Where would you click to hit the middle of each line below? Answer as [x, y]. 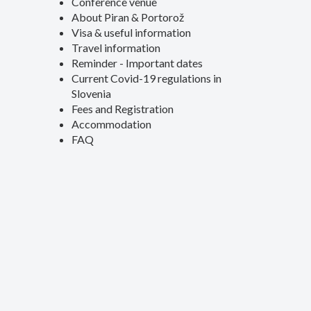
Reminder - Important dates [137, 63]
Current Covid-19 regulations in [147, 78]
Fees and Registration [123, 109]
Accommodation [112, 124]
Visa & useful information [132, 32]
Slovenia [92, 93]
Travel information [116, 48]
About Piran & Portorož [128, 17]
